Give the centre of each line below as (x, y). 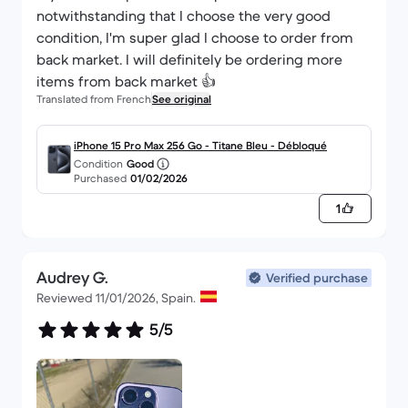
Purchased (100, 178)
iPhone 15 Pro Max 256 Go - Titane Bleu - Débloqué (200, 145)
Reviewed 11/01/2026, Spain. (117, 298)
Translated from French (94, 99)
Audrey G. (72, 278)
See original (182, 99)
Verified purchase (317, 278)
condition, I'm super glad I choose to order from (195, 37)
